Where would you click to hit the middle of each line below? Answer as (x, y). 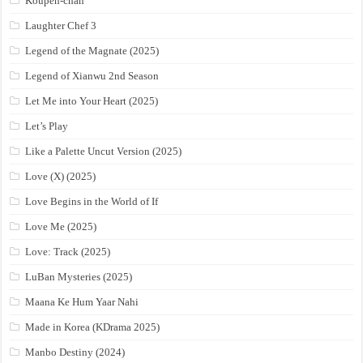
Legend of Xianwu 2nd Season (92, 76)
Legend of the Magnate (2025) (92, 51)
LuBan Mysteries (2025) (79, 277)
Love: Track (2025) (68, 252)
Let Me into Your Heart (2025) (92, 101)
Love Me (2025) (61, 227)
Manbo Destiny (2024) (75, 352)
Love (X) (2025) (61, 177)
